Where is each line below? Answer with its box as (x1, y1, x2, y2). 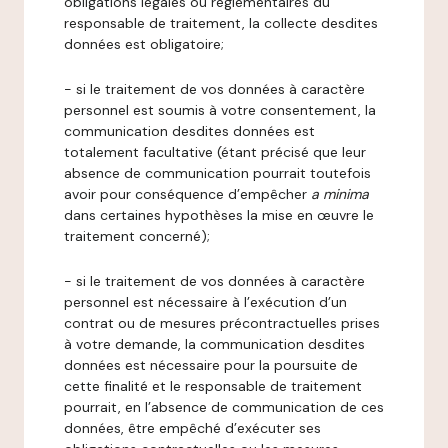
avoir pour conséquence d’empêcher (64, 185, 311, 203)
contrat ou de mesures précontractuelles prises (64, 314, 380, 332)
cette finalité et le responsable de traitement (64, 377, 362, 395)
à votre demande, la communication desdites (64, 335, 365, 353)
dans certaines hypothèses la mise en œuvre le (64, 206, 374, 224)
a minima (311, 185, 369, 203)
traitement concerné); (64, 227, 210, 245)
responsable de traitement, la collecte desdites (64, 14, 378, 32)
